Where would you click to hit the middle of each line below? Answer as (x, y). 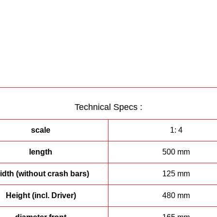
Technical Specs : (108, 107)
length (41, 152)
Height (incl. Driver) (41, 195)
